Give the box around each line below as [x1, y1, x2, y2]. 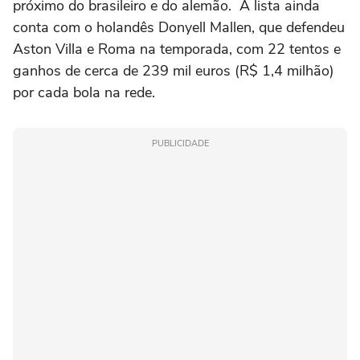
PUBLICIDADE [151, 137, 209, 149]
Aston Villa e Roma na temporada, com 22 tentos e [13, 39, 341, 59]
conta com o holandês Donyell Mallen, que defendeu [13, 17, 345, 37]
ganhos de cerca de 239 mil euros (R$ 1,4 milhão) [13, 60, 334, 80]
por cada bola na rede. [13, 82, 155, 102]
